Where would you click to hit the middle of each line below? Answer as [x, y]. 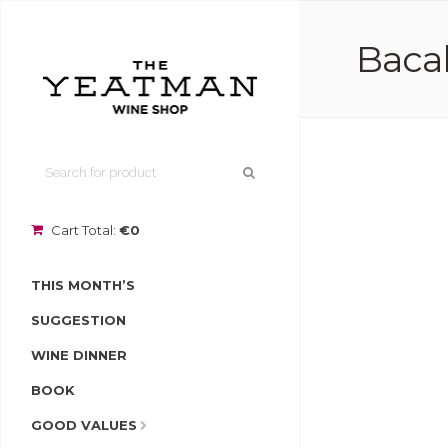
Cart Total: [83, 229]
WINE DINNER [79, 354]
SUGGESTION [78, 319]
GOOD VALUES [84, 424]
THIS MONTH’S [83, 284]
